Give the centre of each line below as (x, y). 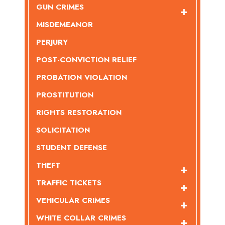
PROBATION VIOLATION (82, 78)
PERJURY (52, 42)
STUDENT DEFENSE (72, 148)
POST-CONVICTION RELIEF (86, 60)
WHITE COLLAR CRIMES (81, 218)
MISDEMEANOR (65, 25)
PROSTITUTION (65, 95)
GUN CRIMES (60, 7)
